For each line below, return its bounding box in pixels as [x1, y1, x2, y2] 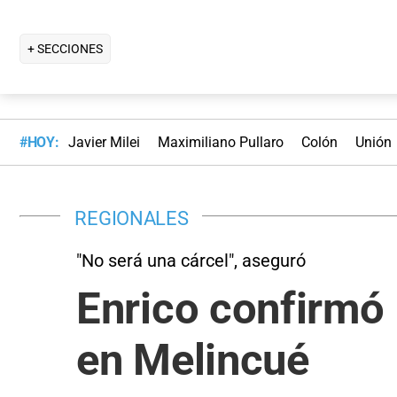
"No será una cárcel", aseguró [76, 249, 306, 271]
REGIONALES [74, 206, 189, 230]
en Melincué [76, 334, 309, 385]
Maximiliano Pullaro [157, 134, 284, 152]
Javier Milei [67, 134, 140, 152]
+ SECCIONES [27, 41, 103, 56]
